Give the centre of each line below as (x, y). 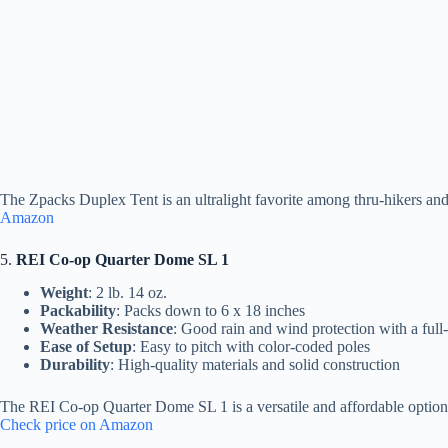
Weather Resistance (106, 328)
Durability (75, 364)
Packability (78, 310)
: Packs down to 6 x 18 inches (210, 310)
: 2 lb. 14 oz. (127, 292)
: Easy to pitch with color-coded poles (251, 346)
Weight (64, 292)
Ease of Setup (86, 346)
